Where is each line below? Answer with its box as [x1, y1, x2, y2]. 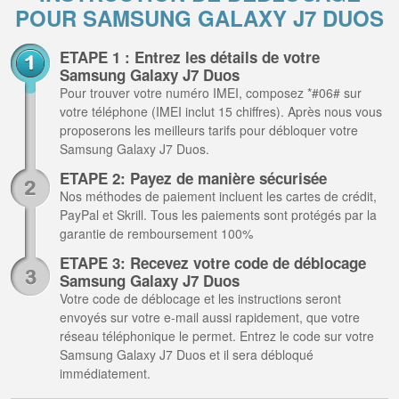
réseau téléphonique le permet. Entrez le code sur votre [60, 327, 374, 345]
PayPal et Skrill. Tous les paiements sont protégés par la [60, 206, 377, 224]
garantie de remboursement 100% [60, 224, 253, 242]
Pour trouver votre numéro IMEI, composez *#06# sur [60, 84, 362, 102]
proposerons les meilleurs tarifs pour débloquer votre [60, 121, 358, 139]
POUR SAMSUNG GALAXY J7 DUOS [15, 3, 384, 33]
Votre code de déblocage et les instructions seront [60, 289, 341, 307]
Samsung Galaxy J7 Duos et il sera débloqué [60, 346, 313, 363]
